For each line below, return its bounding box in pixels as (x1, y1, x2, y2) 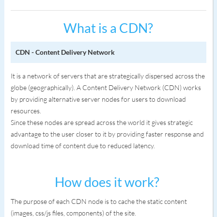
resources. (10, 107, 43, 115)
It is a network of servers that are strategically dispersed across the (10, 72, 205, 80)
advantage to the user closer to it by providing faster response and (10, 130, 204, 138)
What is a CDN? (63, 20, 154, 36)
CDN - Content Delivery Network (15, 48, 115, 56)
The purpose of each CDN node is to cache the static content (10, 197, 187, 205)
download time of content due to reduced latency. (10, 141, 155, 150)
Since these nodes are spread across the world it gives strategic (10, 118, 193, 126)
